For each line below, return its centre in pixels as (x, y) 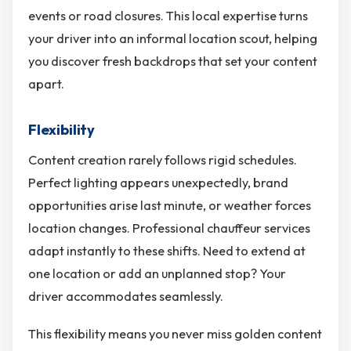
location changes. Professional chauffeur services (169, 228)
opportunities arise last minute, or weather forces (170, 206)
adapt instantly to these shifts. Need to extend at (167, 251)
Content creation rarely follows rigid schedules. (163, 160)
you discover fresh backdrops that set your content (173, 61)
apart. (46, 83)
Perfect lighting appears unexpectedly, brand (158, 183)
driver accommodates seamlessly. (126, 297)
